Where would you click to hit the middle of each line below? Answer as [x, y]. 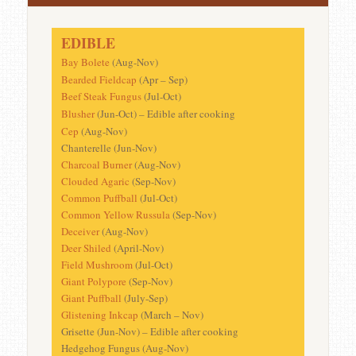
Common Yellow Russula [115, 215]
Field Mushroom [97, 265]
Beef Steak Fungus [101, 97]
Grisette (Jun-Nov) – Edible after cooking [149, 332]
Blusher [77, 114]
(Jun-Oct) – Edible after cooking [164, 114]
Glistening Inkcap [99, 315]
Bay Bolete [85, 62]
